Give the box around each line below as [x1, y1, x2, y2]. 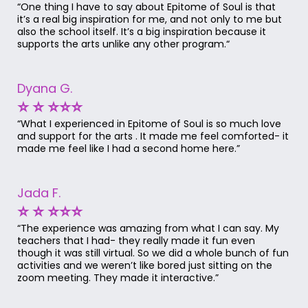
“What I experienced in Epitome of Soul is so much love [17, 117, 281, 131]
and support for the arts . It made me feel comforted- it [17, 129, 289, 144]
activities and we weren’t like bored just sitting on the [17, 258, 272, 273]
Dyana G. [17, 80, 72, 98]
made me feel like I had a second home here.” [17, 142, 240, 156]
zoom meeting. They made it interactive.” [17, 271, 219, 285]
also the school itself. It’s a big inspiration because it [17, 25, 266, 39]
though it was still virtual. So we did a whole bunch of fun [17, 246, 289, 261]
